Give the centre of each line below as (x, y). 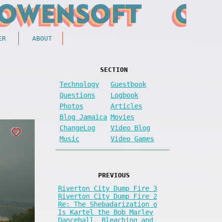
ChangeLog (77, 128)
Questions (77, 95)
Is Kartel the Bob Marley (106, 212)
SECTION (114, 70)
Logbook (124, 95)
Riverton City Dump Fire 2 (108, 196)
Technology (79, 84)
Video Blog (130, 128)
